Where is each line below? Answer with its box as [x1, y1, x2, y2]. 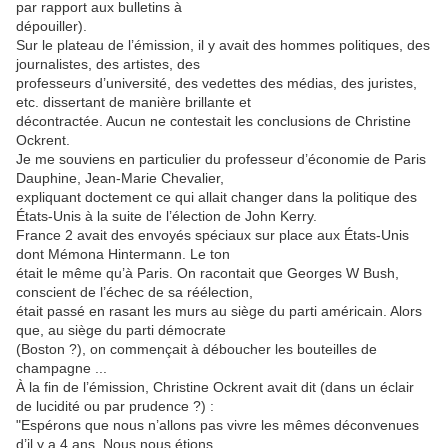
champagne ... [16, 360, 107, 376]
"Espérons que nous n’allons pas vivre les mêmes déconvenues [16, 417, 419, 433]
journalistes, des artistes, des [16, 56, 200, 72]
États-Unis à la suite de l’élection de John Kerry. [16, 208, 317, 224]
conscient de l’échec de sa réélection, [16, 284, 253, 300]
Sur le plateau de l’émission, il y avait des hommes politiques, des [16, 37, 430, 53]
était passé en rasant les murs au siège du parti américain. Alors [16, 303, 422, 319]
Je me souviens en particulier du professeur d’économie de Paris [16, 151, 426, 167]
